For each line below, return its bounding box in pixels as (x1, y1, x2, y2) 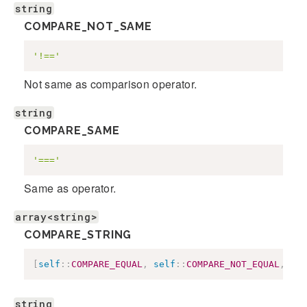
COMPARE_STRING (24, 228, 132, 241)
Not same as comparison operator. (24, 76, 197, 92)
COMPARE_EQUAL (71, 258, 143, 269)
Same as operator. (24, 180, 116, 196)
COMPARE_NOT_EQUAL (186, 258, 280, 269)
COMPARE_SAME (24, 124, 120, 137)
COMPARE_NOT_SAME (24, 20, 152, 33)
